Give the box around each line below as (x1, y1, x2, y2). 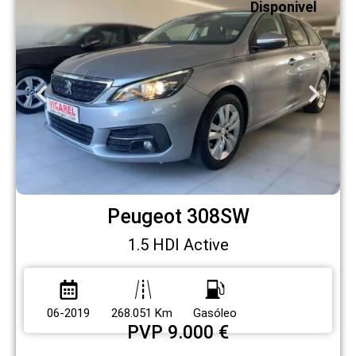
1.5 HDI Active (127, 234, 229, 254)
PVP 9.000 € (127, 321, 229, 343)
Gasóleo (192, 305, 237, 320)
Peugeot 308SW (106, 205, 250, 229)
